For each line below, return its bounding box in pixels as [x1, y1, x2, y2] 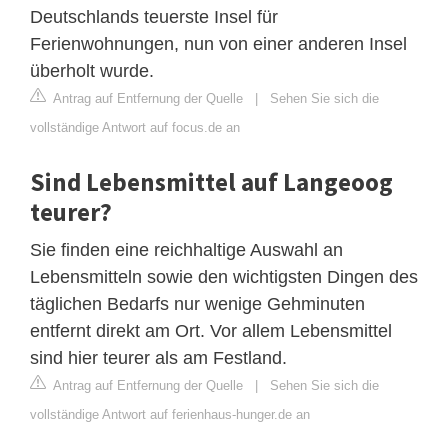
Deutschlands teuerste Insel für [30, 6, 278, 27]
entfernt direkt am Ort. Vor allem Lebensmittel [30, 320, 392, 341]
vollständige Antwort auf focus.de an [30, 119, 240, 135]
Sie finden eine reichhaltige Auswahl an [30, 239, 343, 260]
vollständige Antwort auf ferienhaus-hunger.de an [30, 406, 310, 422]
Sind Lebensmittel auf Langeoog [30, 165, 393, 198]
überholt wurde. [30, 60, 154, 81]
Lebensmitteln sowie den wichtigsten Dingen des [30, 266, 418, 287]
